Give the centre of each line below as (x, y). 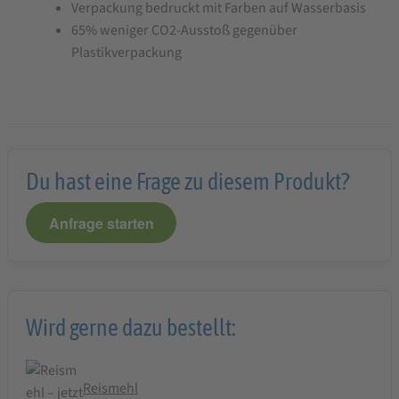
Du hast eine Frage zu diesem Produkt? (187, 182)
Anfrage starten (101, 223)
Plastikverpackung (126, 52)
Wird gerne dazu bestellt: (131, 328)
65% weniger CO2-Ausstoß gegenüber (184, 30)
